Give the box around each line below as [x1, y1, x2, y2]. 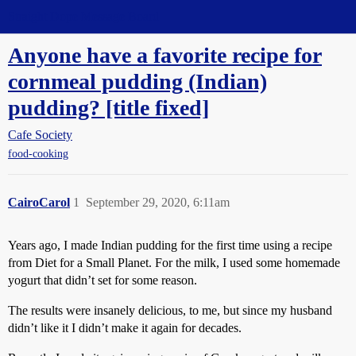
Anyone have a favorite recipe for [8, 43, 322, 68]
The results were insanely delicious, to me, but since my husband [8, 304, 332, 318]
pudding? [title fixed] [8, 95, 209, 120]
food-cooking [8, 148, 68, 161]
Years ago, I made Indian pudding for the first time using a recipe [8, 238, 332, 253]
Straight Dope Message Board [8, 10, 159, 23]
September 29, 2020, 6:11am [86, 195, 230, 210]
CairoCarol [8, 195, 70, 210]
